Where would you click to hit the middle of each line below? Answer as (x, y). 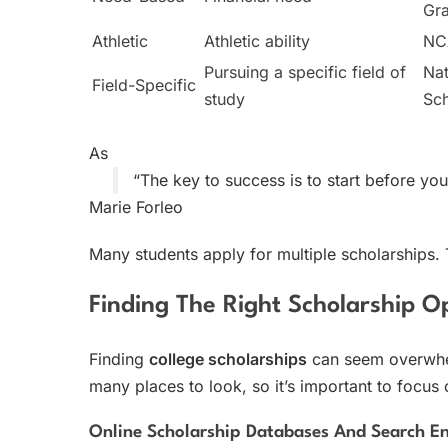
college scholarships (228, 358)
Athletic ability (257, 40)
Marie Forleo (136, 206)
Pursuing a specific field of (305, 71)
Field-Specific (144, 84)
